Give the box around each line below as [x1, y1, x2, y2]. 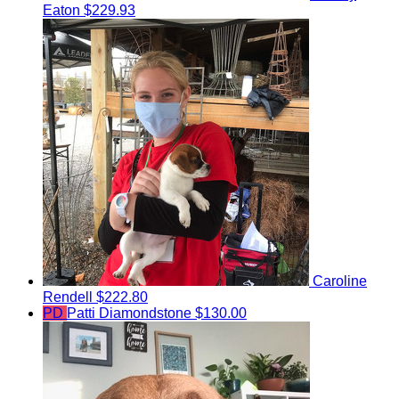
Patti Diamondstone [67, 305, 195, 322]
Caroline [313, 273, 367, 289]
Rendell [43, 289, 96, 305]
